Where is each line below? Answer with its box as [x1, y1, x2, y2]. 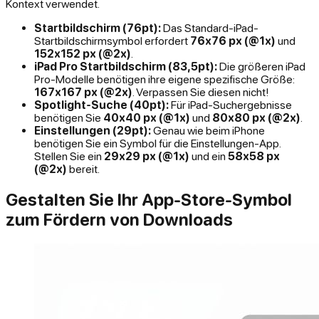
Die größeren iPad [217, 60, 305, 73]
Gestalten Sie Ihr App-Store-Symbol [6, 189, 292, 209]
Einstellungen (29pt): [34, 124, 151, 137]
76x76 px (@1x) [190, 34, 276, 48]
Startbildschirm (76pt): [34, 21, 161, 35]
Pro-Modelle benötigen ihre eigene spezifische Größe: [34, 73, 295, 86]
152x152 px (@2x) [34, 47, 131, 61]
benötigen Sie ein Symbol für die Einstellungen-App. [34, 137, 281, 150]
